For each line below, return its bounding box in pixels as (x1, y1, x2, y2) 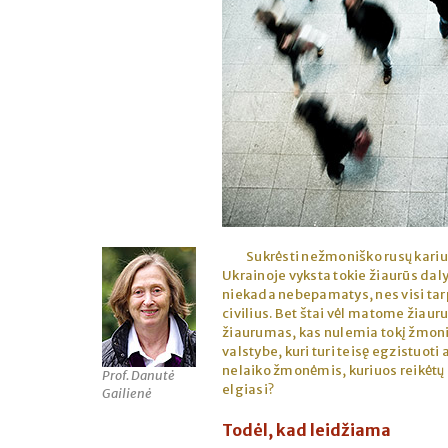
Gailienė (102, 385, 152, 402)
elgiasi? (222, 381, 275, 398)
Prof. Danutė (102, 367, 175, 384)
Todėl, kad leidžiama (222, 420, 391, 440)
